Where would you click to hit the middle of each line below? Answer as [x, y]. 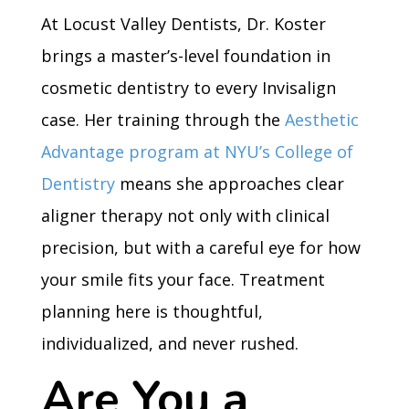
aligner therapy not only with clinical [185, 215]
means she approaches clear [229, 184]
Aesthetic [321, 120]
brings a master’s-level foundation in [185, 56]
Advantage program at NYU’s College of [197, 152]
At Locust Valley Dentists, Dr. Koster [183, 24]
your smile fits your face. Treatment [183, 279]
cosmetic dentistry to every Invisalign [188, 88]
